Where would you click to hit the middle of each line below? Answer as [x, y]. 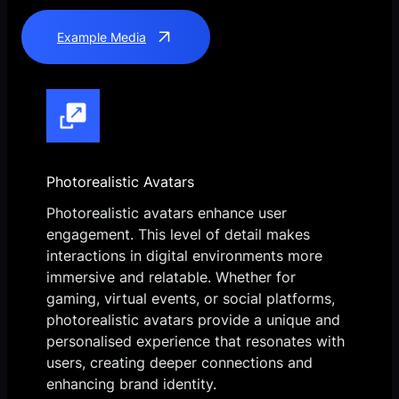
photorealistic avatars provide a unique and [193, 320]
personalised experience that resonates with [195, 342]
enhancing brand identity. [131, 384]
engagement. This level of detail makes [178, 235]
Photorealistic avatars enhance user [167, 213]
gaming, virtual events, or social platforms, [191, 299]
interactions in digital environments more [184, 256]
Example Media [102, 37]
